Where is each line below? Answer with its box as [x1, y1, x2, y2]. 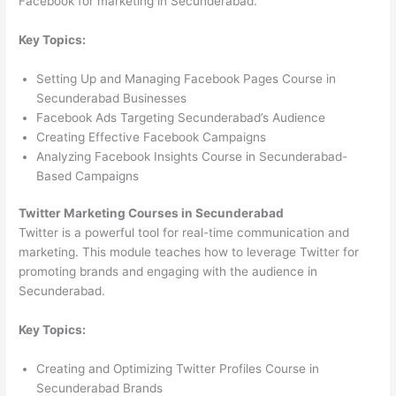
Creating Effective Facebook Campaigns [36, 129, 267, 144]
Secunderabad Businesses [36, 90, 187, 105]
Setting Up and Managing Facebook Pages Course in [36, 71, 337, 86]
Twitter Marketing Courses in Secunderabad [19, 206, 285, 221]
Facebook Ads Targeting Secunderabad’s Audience [36, 110, 326, 125]
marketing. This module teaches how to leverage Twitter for [19, 245, 360, 260]
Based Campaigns [36, 168, 140, 183]
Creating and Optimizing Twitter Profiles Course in [36, 361, 320, 376]
